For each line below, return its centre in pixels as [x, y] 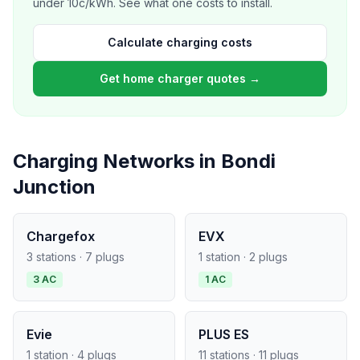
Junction [54, 187]
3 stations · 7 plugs [76, 257]
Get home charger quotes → [180, 78]
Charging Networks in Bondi [144, 161]
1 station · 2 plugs [243, 257]
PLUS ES [224, 334]
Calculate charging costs [180, 42]
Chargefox [61, 236]
